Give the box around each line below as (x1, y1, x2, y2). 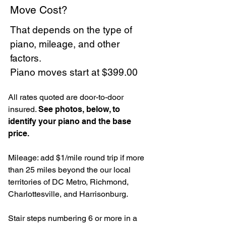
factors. (10, 52, 41, 64)
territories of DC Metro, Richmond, (8, 177, 129, 187)
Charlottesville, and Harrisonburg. (8, 189, 128, 199)
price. (8, 129, 29, 139)
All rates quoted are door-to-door (8, 92, 124, 102)
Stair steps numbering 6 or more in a (8, 213, 137, 223)
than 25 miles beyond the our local (8, 165, 131, 175)
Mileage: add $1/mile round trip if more (8, 153, 144, 163)
